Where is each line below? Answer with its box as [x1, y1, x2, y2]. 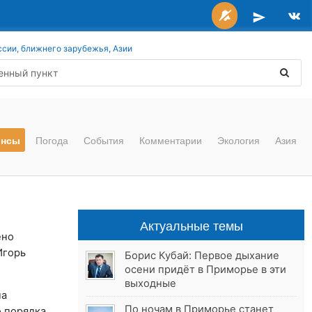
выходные [125, 277, 177, 290]
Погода [36, 133, 68, 147]
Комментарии [139, 133, 202, 147]
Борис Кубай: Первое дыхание [125, 249, 280, 263]
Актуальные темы [139, 216, 243, 235]
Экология [217, 133, 260, 147]
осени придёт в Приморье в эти [125, 263, 287, 276]
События [84, 133, 124, 147]
